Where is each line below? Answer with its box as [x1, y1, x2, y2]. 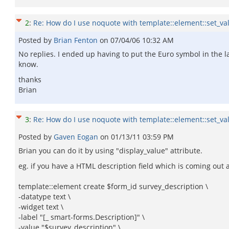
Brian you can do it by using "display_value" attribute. [18, 146, 202, 155]
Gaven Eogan [54, 132, 100, 142]
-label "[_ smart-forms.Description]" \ [18, 212, 145, 222]
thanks [18, 75, 41, 84]
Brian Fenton [54, 35, 100, 45]
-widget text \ [18, 202, 63, 212]
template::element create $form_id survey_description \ [18, 181, 208, 191]
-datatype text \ [18, 192, 71, 201]
